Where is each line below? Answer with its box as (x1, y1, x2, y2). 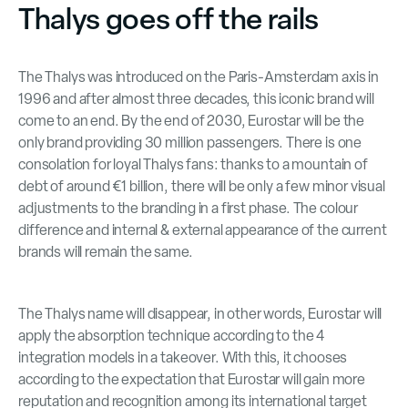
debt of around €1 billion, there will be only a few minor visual (18, 177, 385, 197)
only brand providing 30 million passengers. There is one (18, 133, 362, 153)
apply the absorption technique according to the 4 (18, 326, 325, 346)
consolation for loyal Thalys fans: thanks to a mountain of (18, 155, 368, 175)
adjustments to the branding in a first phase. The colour (18, 199, 359, 219)
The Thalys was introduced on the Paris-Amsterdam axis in (18, 67, 380, 87)
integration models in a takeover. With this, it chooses (18, 348, 348, 368)
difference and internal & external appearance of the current (18, 220, 387, 240)
